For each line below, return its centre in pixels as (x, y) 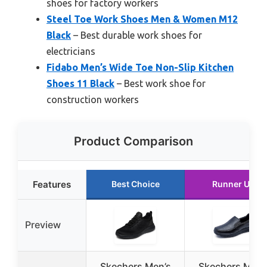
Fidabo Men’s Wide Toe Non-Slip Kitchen (140, 67)
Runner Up (234, 184)
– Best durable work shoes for (136, 35)
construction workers (93, 99)
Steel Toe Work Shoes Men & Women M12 (142, 19)
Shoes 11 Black (80, 83)
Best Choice (135, 184)
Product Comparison (133, 141)
